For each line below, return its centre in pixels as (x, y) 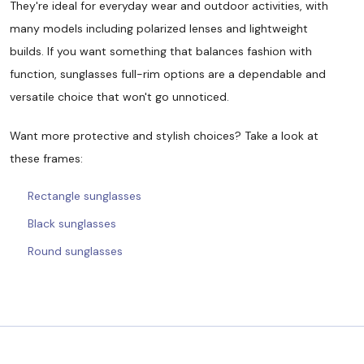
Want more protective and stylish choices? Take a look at (164, 135)
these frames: (46, 158)
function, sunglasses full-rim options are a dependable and (168, 74)
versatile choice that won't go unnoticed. (119, 96)
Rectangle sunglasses (84, 195)
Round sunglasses (75, 251)
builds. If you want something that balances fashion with (161, 51)
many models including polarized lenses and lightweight (159, 28)
